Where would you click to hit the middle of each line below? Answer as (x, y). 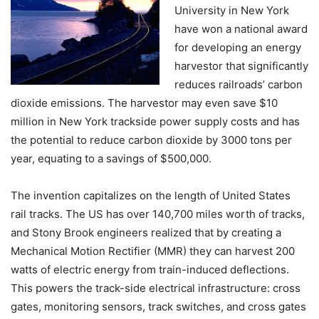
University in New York (232, 10)
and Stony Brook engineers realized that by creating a (146, 232)
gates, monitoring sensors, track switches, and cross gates (158, 307)
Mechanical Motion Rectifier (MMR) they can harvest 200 (153, 251)
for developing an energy (238, 47)
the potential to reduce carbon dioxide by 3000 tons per (151, 140)
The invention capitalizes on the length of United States (151, 195)
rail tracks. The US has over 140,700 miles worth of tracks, (158, 214)
